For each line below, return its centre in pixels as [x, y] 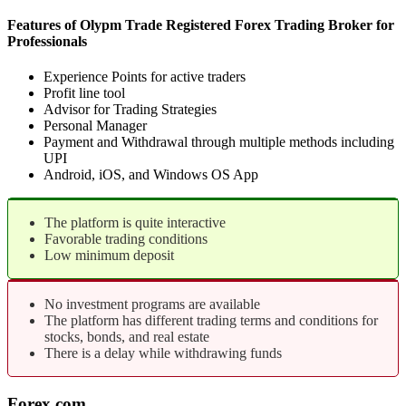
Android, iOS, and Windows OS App [151, 174]
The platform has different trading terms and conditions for [211, 320]
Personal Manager [95, 125]
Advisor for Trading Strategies [130, 109]
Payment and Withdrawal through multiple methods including [219, 141]
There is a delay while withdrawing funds [163, 353]
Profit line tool [84, 92]
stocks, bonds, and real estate [127, 336]
